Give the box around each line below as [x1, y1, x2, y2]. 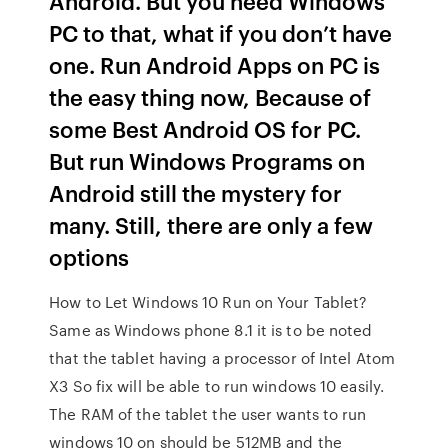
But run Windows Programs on [49, 145, 366, 176]
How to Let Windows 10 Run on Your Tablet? [49, 291, 368, 313]
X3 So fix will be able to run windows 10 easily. [49, 375, 385, 397]
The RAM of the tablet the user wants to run [49, 403, 367, 425]
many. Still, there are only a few [49, 209, 374, 240]
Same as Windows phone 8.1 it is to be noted [49, 319, 373, 341]
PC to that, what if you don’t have [49, 17, 393, 48]
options [49, 241, 130, 272]
